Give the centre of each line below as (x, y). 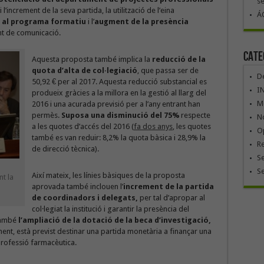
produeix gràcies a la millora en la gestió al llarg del (119, 93)
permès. (46, 115)
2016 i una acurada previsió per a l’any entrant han (116, 104)
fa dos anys (153, 126)
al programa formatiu (44, 22)
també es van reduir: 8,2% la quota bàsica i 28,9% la (118, 138)
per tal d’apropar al (172, 198)
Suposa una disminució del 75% (120, 115)
